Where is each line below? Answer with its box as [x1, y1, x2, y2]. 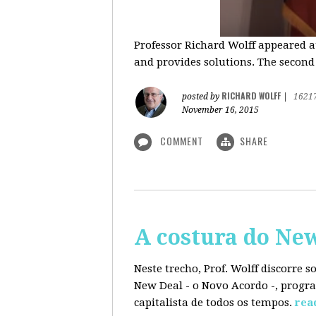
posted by [182, 92, 221, 102]
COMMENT [157, 133, 206, 148]
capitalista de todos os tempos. [134, 296, 292, 309]
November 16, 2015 [182, 105, 259, 115]
